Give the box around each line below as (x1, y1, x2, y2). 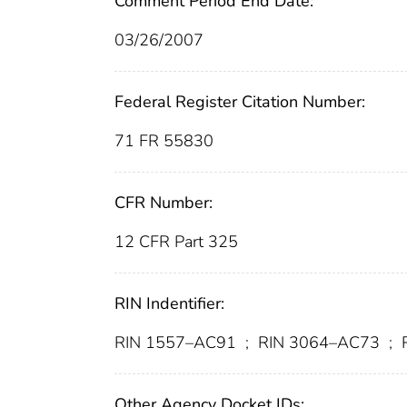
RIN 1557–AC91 (114, 332, 241, 354)
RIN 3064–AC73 (253, 332, 384, 354)
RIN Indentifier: (114, 293, 224, 315)
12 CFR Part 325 (114, 231, 238, 253)
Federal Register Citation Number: (114, 91, 365, 114)
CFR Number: (114, 192, 213, 214)
